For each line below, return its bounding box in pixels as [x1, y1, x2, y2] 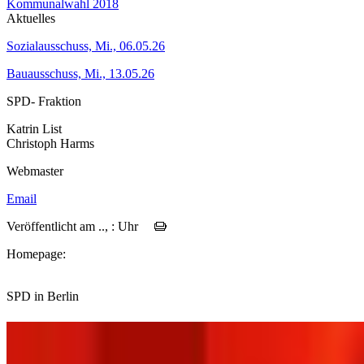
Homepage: [6, 246, 66, 261]
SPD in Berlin [6, 288, 79, 303]
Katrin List [6, 121, 62, 136]
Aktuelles [6, 11, 55, 25]
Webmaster [6, 163, 63, 178]
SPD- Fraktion [6, 93, 81, 108]
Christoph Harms [6, 136, 94, 150]
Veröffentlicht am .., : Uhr [6, 219, 154, 233]
